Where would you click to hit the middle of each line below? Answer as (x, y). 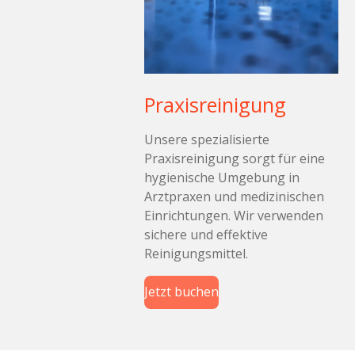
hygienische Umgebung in (222, 177)
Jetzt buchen (181, 292)
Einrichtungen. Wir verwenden (234, 215)
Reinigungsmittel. (196, 253)
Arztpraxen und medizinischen (234, 196)
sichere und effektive (206, 234)
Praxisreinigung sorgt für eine (235, 158)
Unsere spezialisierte (207, 139)
